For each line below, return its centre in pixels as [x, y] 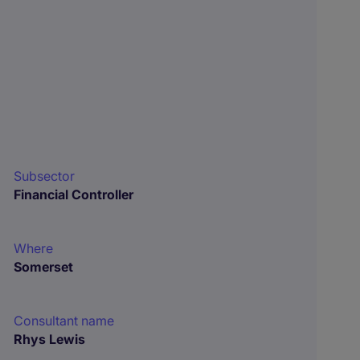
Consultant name [64, 321]
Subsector [45, 176]
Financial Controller [74, 194]
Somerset [44, 267]
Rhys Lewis [50, 339]
